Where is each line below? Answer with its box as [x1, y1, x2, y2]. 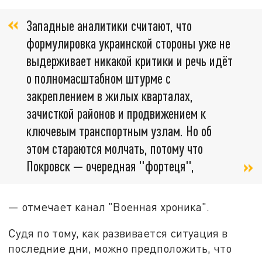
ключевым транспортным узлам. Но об [26, 122, 212, 139]
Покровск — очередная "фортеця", [26, 157, 194, 174]
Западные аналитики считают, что [26, 16, 192, 34]
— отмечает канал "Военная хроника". [8, 199, 210, 213]
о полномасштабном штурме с [26, 69, 171, 87]
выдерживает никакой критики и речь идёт [26, 51, 233, 69]
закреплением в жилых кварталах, [26, 87, 193, 104]
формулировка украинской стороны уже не [26, 34, 230, 51]
